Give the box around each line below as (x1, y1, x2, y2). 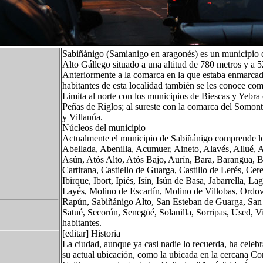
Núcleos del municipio (62, 123, 146, 133)
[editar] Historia (62, 228, 120, 238)
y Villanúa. (62, 112, 103, 122)
